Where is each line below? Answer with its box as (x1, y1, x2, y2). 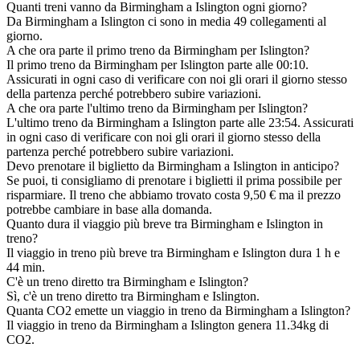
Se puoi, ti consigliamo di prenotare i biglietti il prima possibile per (6, 174, 342, 188)
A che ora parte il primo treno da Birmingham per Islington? (6, 43, 309, 58)
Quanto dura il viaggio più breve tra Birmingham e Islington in (6, 217, 323, 231)
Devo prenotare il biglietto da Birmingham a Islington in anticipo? (6, 159, 339, 174)
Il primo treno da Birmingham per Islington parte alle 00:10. (6, 58, 309, 72)
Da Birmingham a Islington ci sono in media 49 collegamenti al (6, 14, 326, 29)
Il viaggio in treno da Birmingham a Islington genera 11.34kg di (6, 318, 329, 333)
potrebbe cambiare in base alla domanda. (6, 202, 212, 217)
